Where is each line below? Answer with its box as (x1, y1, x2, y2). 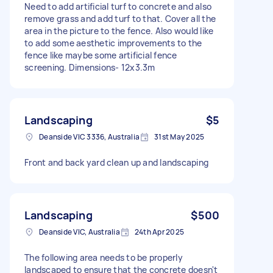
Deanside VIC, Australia (39, 226, 120, 237)
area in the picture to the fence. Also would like (24, 24, 214, 37)
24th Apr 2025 (134, 226, 184, 237)
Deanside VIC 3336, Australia (39, 131, 140, 142)
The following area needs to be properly (24, 251, 183, 263)
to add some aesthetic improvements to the (24, 37, 202, 49)
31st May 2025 (154, 131, 205, 142)
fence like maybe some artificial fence (24, 49, 177, 61)
